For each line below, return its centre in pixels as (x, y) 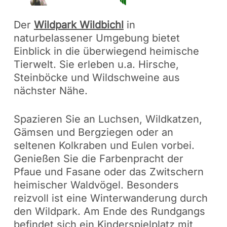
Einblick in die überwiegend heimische (106, 51)
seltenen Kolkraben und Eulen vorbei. (104, 146)
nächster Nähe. (50, 91)
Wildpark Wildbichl (79, 25)
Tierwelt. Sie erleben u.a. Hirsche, (96, 65)
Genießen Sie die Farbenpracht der (98, 159)
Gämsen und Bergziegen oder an (93, 133)
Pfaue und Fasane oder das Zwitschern (108, 172)
